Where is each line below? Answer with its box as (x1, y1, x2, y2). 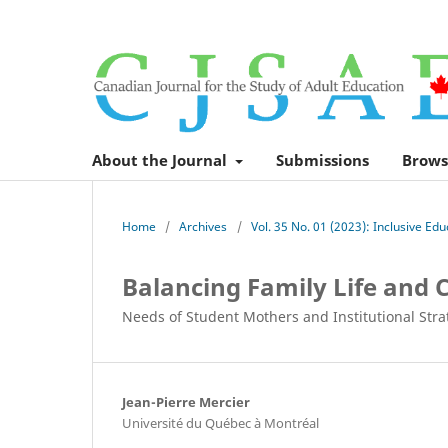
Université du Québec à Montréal (122, 413, 319, 432)
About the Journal (92, 149, 231, 170)
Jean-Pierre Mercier (122, 393, 250, 411)
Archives (179, 217, 228, 235)
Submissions (275, 149, 369, 170)
